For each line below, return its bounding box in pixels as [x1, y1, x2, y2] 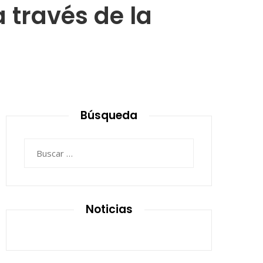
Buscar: [23, 140, 53, 151]
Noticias [85, 201, 133, 217]
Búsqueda [80, 107, 137, 123]
